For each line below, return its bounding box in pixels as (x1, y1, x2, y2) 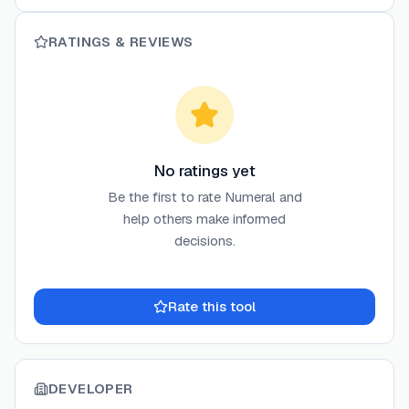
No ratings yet (153, 161, 256, 182)
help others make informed (123, 210, 286, 228)
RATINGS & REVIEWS (48, 33, 194, 51)
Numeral (224, 188, 276, 206)
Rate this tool (168, 298, 256, 316)
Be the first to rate (107, 188, 225, 206)
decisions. (173, 232, 236, 250)
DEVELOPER (48, 380, 133, 398)
